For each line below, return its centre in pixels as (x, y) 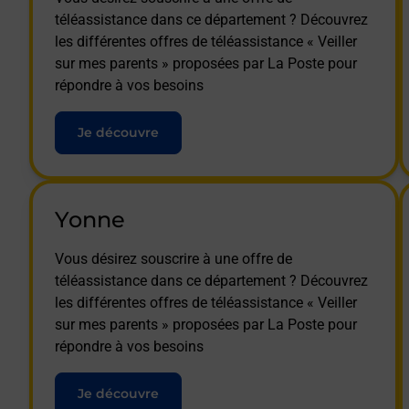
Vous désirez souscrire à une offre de (173, 258)
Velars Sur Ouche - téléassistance (176, 12)
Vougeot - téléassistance (148, 165)
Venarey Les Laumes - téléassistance (188, 63)
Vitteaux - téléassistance (147, 114)
